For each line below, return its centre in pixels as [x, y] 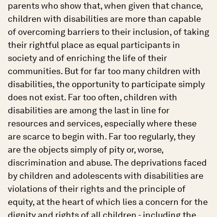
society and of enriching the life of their [87, 58]
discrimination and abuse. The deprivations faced [107, 163]
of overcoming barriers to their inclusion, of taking [108, 32]
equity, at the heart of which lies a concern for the [108, 202]
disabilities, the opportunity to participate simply [106, 84]
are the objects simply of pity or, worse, [85, 150]
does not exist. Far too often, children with [93, 97]
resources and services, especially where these [102, 124]
